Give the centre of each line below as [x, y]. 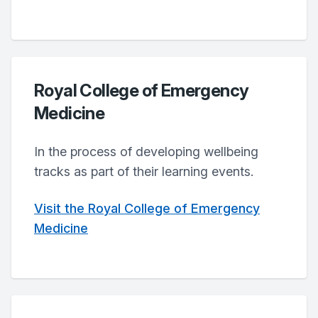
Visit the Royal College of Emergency [147, 208]
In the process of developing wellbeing [146, 152]
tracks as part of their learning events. [144, 171]
